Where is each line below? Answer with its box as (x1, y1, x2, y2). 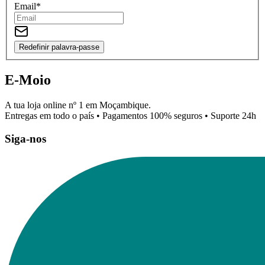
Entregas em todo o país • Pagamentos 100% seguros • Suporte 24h (5, 111, 256, 121)
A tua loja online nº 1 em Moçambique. (5, 100, 151, 111)
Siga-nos (5, 132, 46, 145)
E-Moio (5, 72, 51, 88)
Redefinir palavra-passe (19, 43, 99, 52)
